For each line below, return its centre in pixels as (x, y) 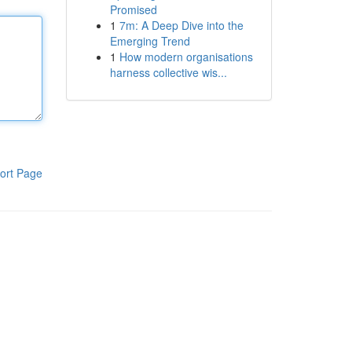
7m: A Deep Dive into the (181, 25)
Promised (133, 9)
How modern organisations (186, 57)
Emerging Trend (150, 41)
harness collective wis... (168, 72)
